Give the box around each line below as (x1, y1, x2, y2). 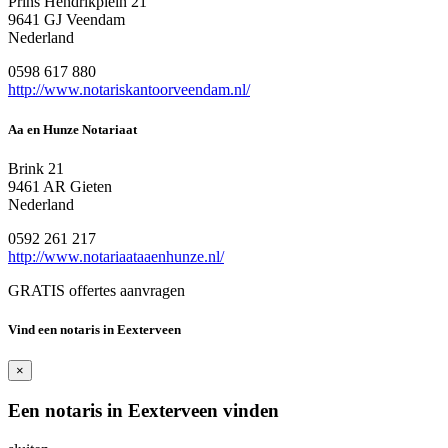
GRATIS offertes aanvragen (8, 281, 185, 299)
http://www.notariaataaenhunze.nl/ (8, 247, 224, 265)
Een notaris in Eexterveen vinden (8, 399, 279, 421)
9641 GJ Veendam (8, 11, 125, 29)
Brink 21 (8, 159, 64, 177)
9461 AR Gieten (8, 177, 112, 195)
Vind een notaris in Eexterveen (8, 321, 181, 337)
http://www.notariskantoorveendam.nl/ (8, 81, 250, 99)
